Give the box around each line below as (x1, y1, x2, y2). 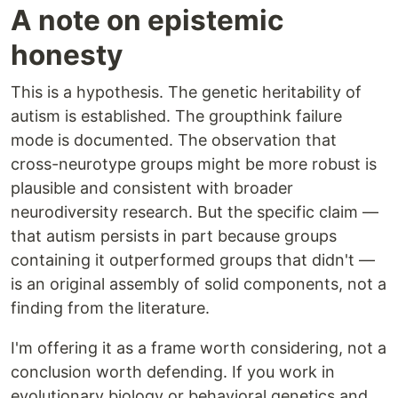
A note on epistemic (11, 3, 284, 38)
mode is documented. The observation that (11, 131, 337, 150)
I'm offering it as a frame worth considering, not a (11, 338, 386, 358)
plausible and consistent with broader (11, 179, 293, 198)
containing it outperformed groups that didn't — (11, 251, 375, 270)
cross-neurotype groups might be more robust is (11, 155, 377, 174)
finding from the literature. (11, 298, 210, 318)
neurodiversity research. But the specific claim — (11, 203, 378, 222)
